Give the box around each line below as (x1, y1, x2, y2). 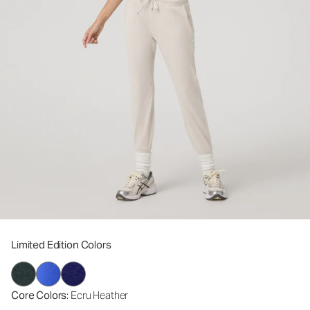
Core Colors (11, 289, 67, 302)
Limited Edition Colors (11, 238, 111, 251)
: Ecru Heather (66, 289, 129, 302)
